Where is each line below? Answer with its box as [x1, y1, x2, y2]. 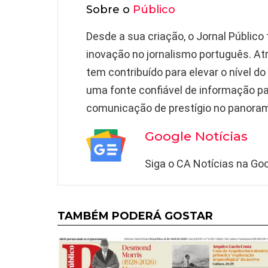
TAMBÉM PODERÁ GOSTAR [57, 209, 213, 223]
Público [133, 2, 175, 16]
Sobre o [86, 2, 133, 16]
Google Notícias [144, 128, 248, 144]
